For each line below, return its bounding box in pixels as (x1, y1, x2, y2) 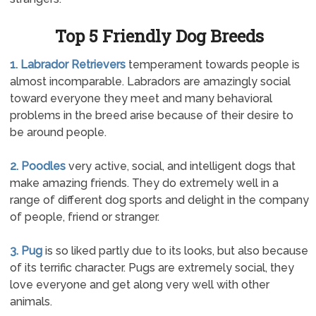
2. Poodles (9, 159, 66, 173)
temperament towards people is (125, 58, 300, 71)
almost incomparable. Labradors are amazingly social (9, 75, 291, 88)
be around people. (9, 126, 107, 139)
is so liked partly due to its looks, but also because (42, 244, 308, 257)
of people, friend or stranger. (9, 210, 159, 224)
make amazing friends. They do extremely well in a (9, 176, 279, 190)
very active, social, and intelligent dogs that (65, 159, 296, 173)
